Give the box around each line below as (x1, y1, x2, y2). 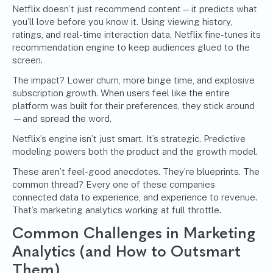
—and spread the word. (12, 113, 112, 124)
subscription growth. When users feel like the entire (12, 88, 230, 99)
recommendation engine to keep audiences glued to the (12, 42, 250, 53)
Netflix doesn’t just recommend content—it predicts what (12, 4, 257, 15)
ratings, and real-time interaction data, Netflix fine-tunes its (12, 29, 261, 40)
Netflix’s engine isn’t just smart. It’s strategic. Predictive (12, 133, 246, 144)
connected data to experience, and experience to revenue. (12, 192, 257, 203)
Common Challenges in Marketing (12, 224, 255, 243)
